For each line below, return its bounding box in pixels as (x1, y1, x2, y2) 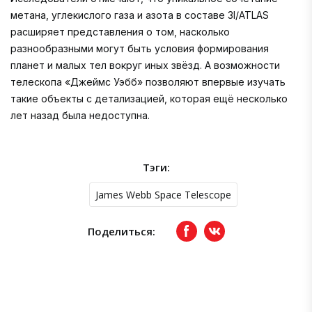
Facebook (185, 228, 230, 242)
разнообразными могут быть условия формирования (10, 42, 269, 54)
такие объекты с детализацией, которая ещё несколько (10, 92, 288, 104)
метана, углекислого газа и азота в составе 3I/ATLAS (10, 8, 269, 21)
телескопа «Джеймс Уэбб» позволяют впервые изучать (10, 75, 286, 88)
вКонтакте (213, 228, 264, 242)
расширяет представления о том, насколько (10, 25, 230, 38)
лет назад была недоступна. (10, 109, 150, 121)
